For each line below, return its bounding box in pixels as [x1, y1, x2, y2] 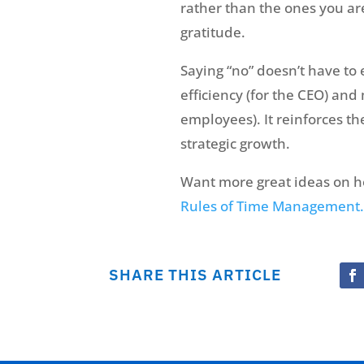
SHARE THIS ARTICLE [109, 264, 282, 284]
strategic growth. [180, 134, 290, 154]
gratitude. [180, 23, 245, 42]
